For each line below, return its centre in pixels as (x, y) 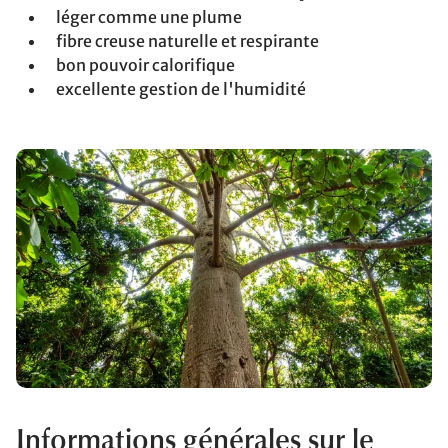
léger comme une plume (149, 16)
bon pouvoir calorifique (145, 64)
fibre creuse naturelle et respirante (187, 40)
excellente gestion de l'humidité (181, 88)
